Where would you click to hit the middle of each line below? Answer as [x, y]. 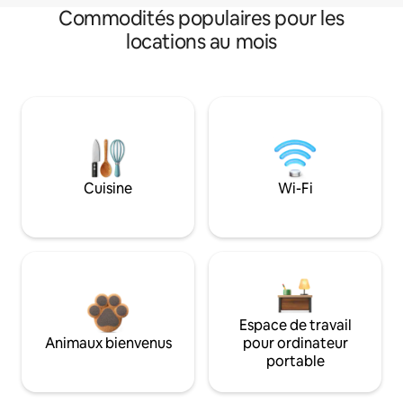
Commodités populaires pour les [201, 18]
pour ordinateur [295, 343]
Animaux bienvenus [108, 343]
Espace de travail [295, 325]
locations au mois [201, 41]
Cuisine [108, 188]
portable [295, 361]
